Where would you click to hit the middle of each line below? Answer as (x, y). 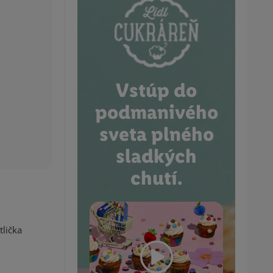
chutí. (156, 178)
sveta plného (156, 134)
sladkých (156, 156)
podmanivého (156, 112)
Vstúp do (156, 90)
